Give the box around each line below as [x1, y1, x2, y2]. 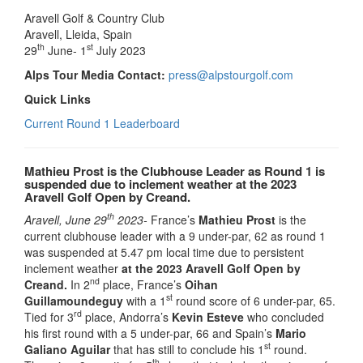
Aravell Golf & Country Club [24, 9, 164, 26]
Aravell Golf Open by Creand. [24, 187, 194, 206]
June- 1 [45, 41, 87, 58]
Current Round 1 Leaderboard [24, 114, 180, 131]
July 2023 [93, 41, 146, 58]
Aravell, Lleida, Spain [24, 25, 132, 42]
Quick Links [24, 90, 91, 107]
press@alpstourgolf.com [169, 66, 293, 83]
